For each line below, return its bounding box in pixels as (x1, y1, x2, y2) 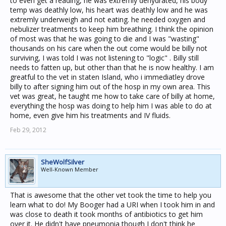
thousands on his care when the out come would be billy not (10, 43, 207, 53)
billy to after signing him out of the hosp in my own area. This (10, 82, 210, 91)
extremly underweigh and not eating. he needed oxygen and (10, 15, 205, 24)
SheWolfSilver (41, 157, 84, 166)
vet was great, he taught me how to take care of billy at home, (10, 91, 215, 101)
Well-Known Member (41, 165, 98, 173)
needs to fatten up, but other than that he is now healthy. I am (10, 63, 214, 72)
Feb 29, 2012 (10, 126, 46, 134)
